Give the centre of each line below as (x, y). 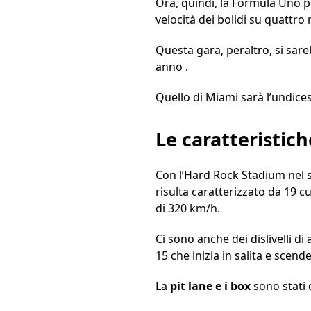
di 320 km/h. (188, 208)
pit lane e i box (210, 286)
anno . (172, 66)
